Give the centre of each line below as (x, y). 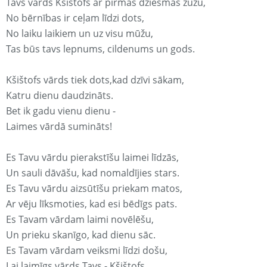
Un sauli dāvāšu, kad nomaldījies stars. (93, 173)
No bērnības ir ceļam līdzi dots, (75, 18)
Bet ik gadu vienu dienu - (61, 111)
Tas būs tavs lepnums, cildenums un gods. (100, 49)
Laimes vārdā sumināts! (59, 127)
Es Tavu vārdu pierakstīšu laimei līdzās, (92, 158)
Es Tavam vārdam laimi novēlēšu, (80, 220)
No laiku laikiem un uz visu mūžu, (80, 34)
